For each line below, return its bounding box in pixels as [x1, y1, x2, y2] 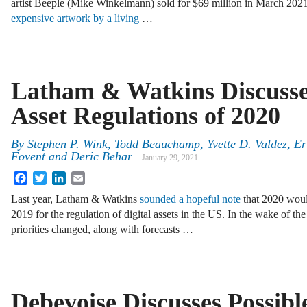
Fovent [11, 149, 45, 164]
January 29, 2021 [142, 153, 198, 163]
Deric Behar [71, 149, 132, 164]
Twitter [47, 171, 77, 183]
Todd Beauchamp [114, 137, 200, 151]
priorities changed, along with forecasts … [11, 223, 193, 236]
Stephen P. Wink [27, 137, 108, 151]
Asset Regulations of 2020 [11, 101, 280, 130]
